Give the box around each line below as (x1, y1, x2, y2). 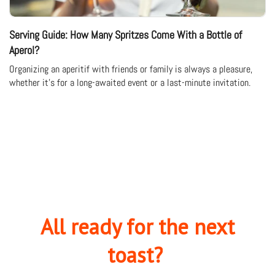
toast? (107, 240, 163, 269)
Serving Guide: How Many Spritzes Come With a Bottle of (9, 27, 242, 42)
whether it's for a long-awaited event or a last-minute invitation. (9, 76, 250, 89)
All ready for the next (41, 212, 234, 241)
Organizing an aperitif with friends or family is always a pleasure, (9, 63, 252, 76)
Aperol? (9, 42, 39, 57)
